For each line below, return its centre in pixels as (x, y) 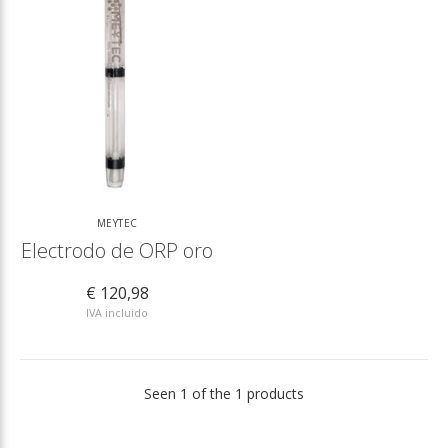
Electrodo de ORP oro (117, 250)
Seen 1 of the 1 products (224, 393)
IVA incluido (117, 312)
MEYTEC (117, 222)
